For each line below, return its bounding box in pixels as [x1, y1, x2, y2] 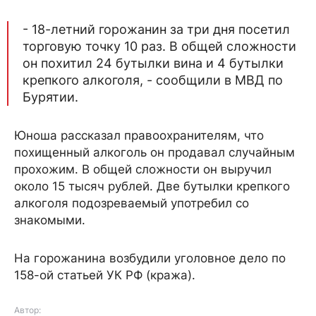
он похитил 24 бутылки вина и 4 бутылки [23, 55, 284, 71]
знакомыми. [14, 212, 89, 227]
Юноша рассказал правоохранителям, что [14, 128, 264, 142]
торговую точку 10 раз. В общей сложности [23, 38, 296, 54]
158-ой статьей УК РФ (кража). [14, 267, 195, 282]
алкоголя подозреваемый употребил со [14, 195, 249, 210]
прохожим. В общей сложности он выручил [14, 162, 272, 176]
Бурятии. [23, 89, 82, 104]
